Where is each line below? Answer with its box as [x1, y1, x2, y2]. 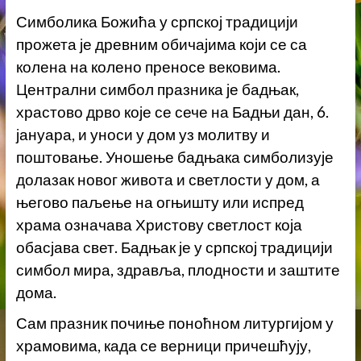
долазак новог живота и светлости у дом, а [15, 171, 320, 189]
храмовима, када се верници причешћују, [15, 337, 311, 355]
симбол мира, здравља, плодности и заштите [15, 261, 340, 280]
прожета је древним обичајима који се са [15, 35, 307, 54]
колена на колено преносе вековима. [15, 58, 280, 77]
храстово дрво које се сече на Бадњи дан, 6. [15, 103, 329, 122]
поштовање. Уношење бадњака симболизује [15, 148, 334, 167]
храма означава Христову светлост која [15, 216, 302, 234]
